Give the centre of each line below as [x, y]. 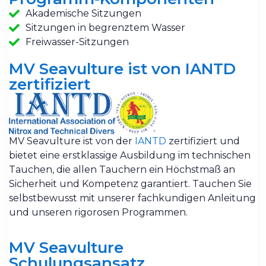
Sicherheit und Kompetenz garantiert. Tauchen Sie [130, 183]
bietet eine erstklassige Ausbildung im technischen [130, 155]
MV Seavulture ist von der [72, 141]
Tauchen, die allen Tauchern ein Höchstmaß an [122, 169]
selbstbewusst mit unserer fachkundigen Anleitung [132, 198]
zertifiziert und [203, 141]
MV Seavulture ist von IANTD [122, 69]
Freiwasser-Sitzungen [77, 42]
